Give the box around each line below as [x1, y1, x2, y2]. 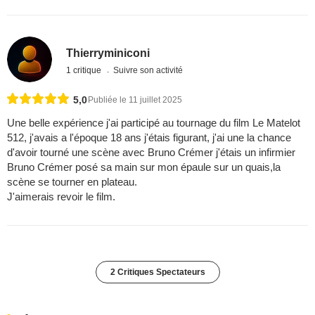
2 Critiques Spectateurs [110, 266, 205, 277]
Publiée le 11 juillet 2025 [88, 94, 182, 105]
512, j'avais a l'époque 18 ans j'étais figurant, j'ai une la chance [7, 131, 291, 143]
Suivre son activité [113, 65, 184, 75]
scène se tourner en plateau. [7, 175, 137, 188]
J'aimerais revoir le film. [7, 190, 115, 202]
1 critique [66, 65, 104, 75]
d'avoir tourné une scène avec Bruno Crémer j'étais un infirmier [7, 146, 295, 158]
